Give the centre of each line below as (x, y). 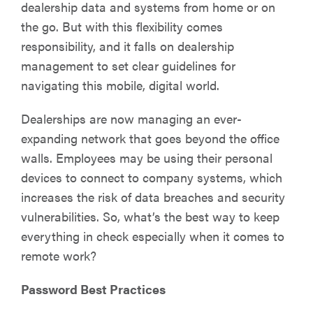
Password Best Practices (93, 289)
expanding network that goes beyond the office (150, 138)
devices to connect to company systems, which (152, 177)
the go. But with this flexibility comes (122, 26)
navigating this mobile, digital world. (120, 85)
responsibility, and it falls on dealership (128, 46)
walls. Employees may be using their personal (147, 158)
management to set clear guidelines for (128, 65)
